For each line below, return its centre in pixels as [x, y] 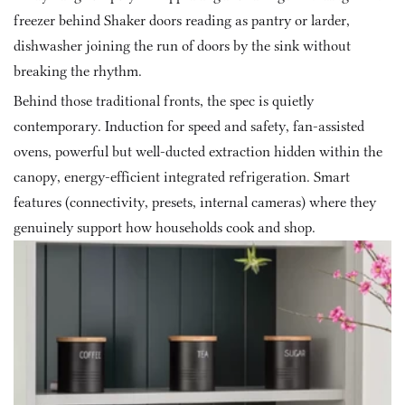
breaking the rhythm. [78, 71]
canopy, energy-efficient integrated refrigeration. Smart [182, 177]
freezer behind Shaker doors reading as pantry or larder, [182, 20]
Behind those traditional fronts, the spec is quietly [164, 101]
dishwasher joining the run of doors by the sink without [182, 46]
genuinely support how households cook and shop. [165, 227]
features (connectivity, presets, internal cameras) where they [195, 202]
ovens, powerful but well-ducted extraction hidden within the [198, 151]
